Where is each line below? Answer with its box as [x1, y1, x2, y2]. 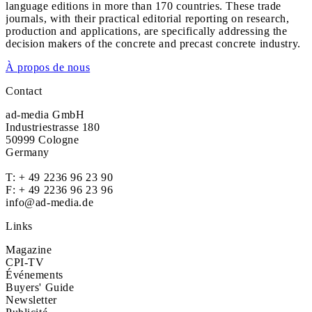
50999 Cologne [6, 134, 79, 146]
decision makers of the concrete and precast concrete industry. [6, 38, 301, 49]
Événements [6, 269, 63, 281]
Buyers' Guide [6, 281, 75, 293]
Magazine [6, 244, 52, 256]
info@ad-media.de [6, 196, 94, 208]
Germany [6, 146, 50, 158]
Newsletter [6, 294, 57, 306]
